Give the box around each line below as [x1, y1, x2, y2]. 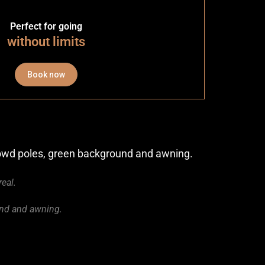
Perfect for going [10, 20, 83, 32]
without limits [7, 34, 86, 49]
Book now [27, 69, 66, 79]
